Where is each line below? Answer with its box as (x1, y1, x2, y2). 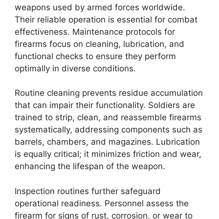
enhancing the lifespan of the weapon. (15, 161, 165, 171)
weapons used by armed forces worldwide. (15, 2, 185, 12)
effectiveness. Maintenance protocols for (15, 26, 175, 37)
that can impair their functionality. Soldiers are (15, 100, 195, 110)
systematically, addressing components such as (15, 125, 202, 134)
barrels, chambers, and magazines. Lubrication (15, 137, 200, 147)
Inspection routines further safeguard (15, 186, 161, 196)
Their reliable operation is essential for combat (15, 14, 197, 24)
